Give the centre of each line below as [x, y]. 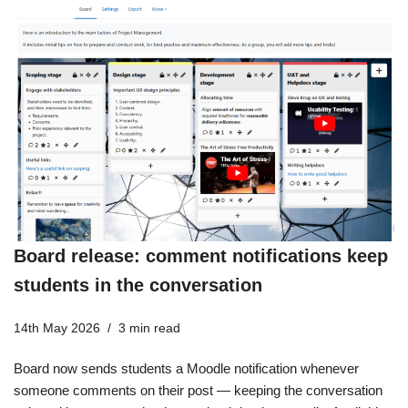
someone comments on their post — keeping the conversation [198, 391]
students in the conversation [138, 286]
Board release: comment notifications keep [201, 256]
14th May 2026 [57, 329]
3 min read [149, 329]
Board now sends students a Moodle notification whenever [186, 369]
